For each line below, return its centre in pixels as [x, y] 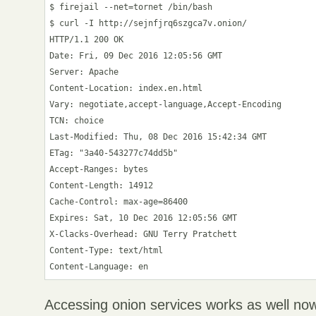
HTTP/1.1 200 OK [87, 39]
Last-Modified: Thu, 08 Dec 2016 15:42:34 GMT [158, 136]
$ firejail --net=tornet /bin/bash [131, 7]
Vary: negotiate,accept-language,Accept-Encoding [166, 104]
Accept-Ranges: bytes [99, 169]
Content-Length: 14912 [102, 185]
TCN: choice [77, 120]
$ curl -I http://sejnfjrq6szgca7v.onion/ [148, 23]
